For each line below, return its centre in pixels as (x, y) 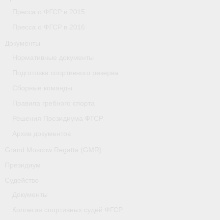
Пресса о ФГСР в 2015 (49, 12)
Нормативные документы (53, 57)
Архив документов (41, 133)
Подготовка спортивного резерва (65, 72)
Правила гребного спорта (54, 103)
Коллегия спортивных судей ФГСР (68, 209)
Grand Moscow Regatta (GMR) (53, 150)
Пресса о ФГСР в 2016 (49, 27)
